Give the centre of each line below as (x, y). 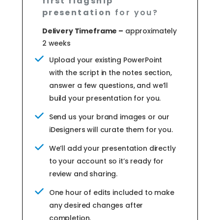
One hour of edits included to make (111, 192)
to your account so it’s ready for (106, 161)
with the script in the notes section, (110, 72)
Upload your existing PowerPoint (106, 60)
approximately (150, 31)
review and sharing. (83, 174)
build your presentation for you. (105, 98)
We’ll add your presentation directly (112, 148)
